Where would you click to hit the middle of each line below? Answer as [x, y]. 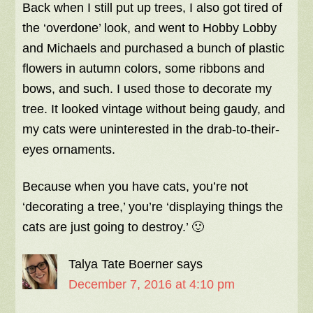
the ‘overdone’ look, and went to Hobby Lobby [150, 28]
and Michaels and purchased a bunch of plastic [154, 49]
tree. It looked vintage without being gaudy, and [154, 109]
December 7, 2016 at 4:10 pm [152, 285]
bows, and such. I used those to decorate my [147, 89]
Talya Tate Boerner [121, 264]
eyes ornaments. [69, 150]
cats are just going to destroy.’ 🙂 [114, 227]
